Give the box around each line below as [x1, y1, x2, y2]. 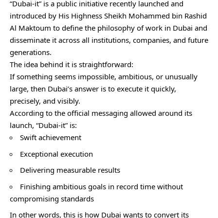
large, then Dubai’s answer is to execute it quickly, [10, 84, 176, 94]
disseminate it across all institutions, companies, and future [10, 35, 208, 45]
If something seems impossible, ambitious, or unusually [10, 72, 198, 82]
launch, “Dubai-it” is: [10, 120, 77, 130]
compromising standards [10, 193, 94, 203]
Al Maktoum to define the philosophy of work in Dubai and [10, 23, 207, 33]
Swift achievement [20, 132, 81, 143]
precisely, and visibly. [10, 96, 80, 106]
